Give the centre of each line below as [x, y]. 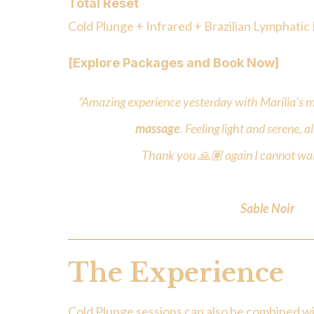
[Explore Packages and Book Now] [173, 63]
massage [158, 129]
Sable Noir [268, 209]
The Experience [176, 273]
